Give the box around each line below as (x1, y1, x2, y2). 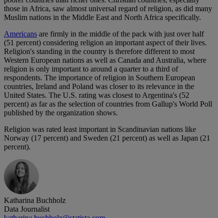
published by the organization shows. (4, 109, 118, 117)
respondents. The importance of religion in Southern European (4, 73, 195, 82)
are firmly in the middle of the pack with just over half (37, 30, 204, 38)
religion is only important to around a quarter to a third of (4, 65, 178, 73)
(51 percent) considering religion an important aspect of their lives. (4, 38, 207, 47)
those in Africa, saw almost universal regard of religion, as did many (4, 4, 212, 13)
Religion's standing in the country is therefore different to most (4, 47, 195, 56)
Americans (4, 30, 37, 38)
